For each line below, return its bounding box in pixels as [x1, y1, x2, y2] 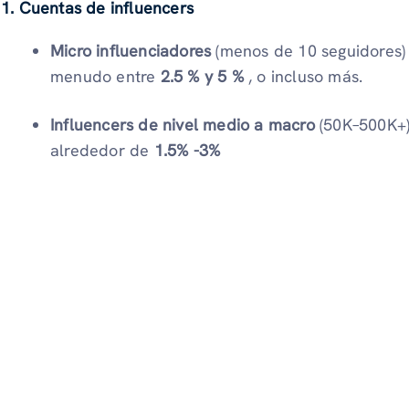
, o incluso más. [248, 65, 363, 87]
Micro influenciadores [50, 39, 212, 61]
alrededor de [50, 139, 154, 161]
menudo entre [50, 65, 161, 87]
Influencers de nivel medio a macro [50, 113, 315, 135]
